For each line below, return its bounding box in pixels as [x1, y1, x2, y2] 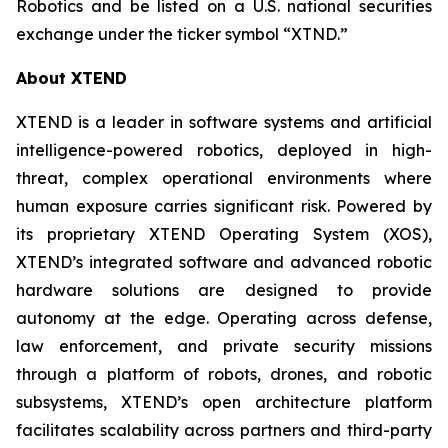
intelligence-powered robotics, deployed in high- [16, 139, 432, 160]
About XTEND [16, 67, 127, 88]
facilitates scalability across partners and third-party [16, 419, 432, 440]
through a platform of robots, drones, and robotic [16, 363, 432, 384]
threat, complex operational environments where [16, 167, 432, 188]
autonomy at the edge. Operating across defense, [16, 307, 432, 328]
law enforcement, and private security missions [16, 335, 432, 356]
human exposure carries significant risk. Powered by [16, 195, 432, 216]
